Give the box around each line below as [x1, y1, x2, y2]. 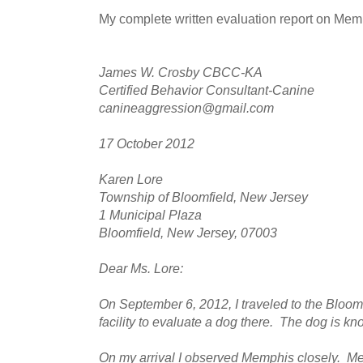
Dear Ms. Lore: [99, 260, 183, 275]
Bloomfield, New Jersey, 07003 [99, 224, 277, 240]
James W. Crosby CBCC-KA [99, 64, 263, 79]
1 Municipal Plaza [99, 207, 202, 222]
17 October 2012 [99, 135, 194, 151]
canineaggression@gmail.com [99, 100, 274, 115]
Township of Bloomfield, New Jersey [99, 189, 308, 204]
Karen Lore [99, 171, 163, 186]
